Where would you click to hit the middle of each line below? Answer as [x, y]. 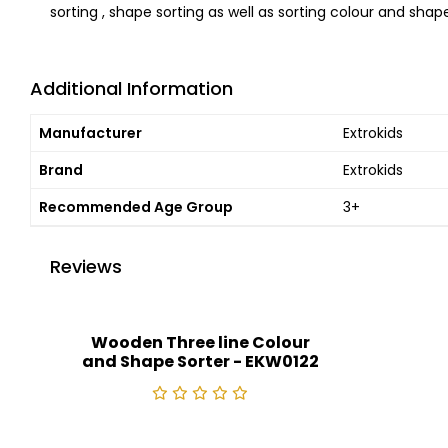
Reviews [86, 266]
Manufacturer [90, 133]
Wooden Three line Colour [200, 342]
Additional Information [131, 88]
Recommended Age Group [136, 207]
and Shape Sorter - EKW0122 [200, 361]
